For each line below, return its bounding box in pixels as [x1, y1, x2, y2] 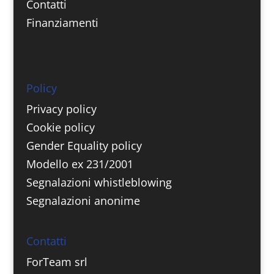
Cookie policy [26, 119, 95, 135]
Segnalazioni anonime [26, 193, 140, 208]
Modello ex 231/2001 [26, 156, 133, 171]
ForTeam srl [26, 254, 87, 269]
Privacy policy [26, 101, 97, 116]
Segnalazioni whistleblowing [26, 174, 172, 190]
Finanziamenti [26, 15, 98, 30]
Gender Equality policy [26, 138, 142, 153]
